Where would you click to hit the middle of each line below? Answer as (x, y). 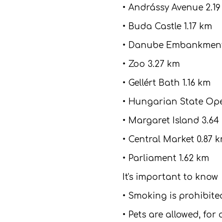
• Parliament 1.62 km (166, 158)
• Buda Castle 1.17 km (167, 27)
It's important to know (170, 177)
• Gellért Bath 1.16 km (166, 83)
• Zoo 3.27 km (151, 64)
